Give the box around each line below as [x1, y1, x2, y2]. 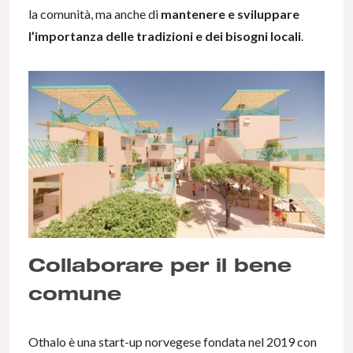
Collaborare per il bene [28, 252, 292, 276]
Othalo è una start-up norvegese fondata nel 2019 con [28, 333, 317, 349]
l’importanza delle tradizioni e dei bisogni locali [28, 28, 301, 44]
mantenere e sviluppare [161, 6, 299, 22]
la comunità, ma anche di [28, 6, 161, 22]
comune [28, 281, 121, 304]
